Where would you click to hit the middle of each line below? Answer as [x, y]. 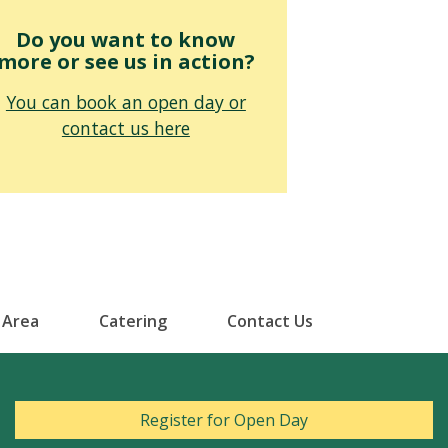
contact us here [125, 128]
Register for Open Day [224, 420]
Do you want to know [126, 40]
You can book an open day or [125, 102]
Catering [132, 321]
